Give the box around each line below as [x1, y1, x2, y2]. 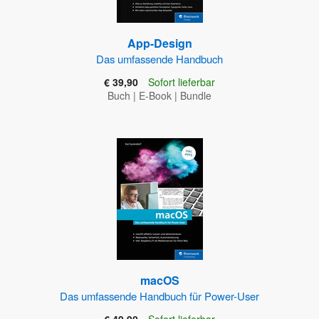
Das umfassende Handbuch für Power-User [60, 288, 259, 304]
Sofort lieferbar [148, 75, 215, 90]
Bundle [180, 88, 211, 103]
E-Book [139, 88, 172, 103]
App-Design [127, 35, 192, 52]
